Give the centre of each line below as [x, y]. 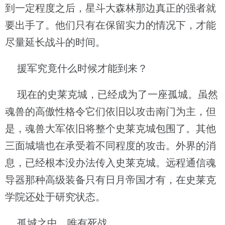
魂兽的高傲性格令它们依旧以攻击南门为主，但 [110, 111]
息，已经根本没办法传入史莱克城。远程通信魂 [110, 163]
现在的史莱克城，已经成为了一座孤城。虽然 [111, 94]
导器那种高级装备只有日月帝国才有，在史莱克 [110, 180]
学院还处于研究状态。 [55, 197]
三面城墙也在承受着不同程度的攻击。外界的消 [110, 146]
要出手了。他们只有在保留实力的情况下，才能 [110, 25]
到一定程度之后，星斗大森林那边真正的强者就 [110, 8]
